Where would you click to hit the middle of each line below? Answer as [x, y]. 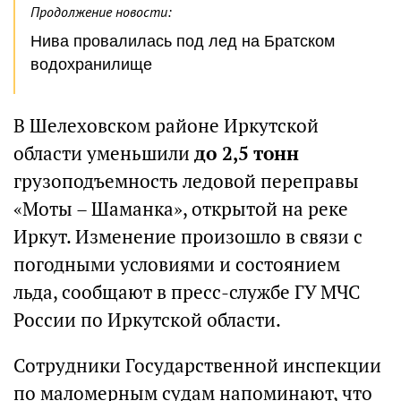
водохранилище [91, 64]
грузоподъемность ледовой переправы [186, 181]
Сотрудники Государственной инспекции [197, 366]
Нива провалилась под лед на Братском [183, 41]
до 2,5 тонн [247, 154]
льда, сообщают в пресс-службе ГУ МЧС [187, 292]
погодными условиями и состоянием [177, 264]
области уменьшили [104, 154]
